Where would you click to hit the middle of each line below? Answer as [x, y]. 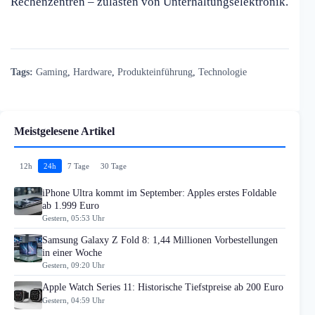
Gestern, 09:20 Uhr [73, 265]
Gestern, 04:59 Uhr [73, 300]
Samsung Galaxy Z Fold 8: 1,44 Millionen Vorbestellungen [160, 240]
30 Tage [114, 166]
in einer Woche [72, 252]
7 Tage [78, 166]
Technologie [223, 71]
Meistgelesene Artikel [64, 131]
